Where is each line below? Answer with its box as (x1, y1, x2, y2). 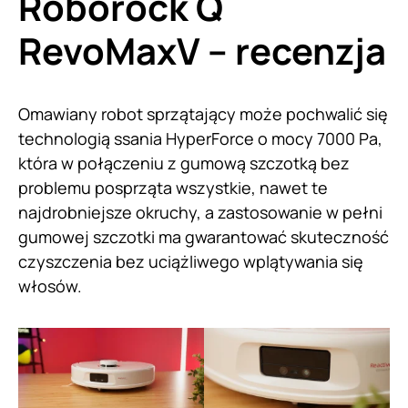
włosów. (18, 275, 86, 298)
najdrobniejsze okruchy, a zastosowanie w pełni (18, 201, 382, 224)
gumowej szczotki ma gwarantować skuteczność (18, 226, 389, 249)
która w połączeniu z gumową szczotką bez (18, 152, 350, 175)
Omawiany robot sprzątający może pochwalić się (18, 103, 388, 126)
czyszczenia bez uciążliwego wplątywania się (18, 250, 363, 273)
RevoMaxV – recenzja (18, 25, 386, 76)
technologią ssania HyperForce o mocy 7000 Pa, (18, 127, 382, 150)
